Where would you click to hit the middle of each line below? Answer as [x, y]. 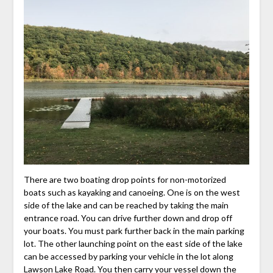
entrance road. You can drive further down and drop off [128, 218]
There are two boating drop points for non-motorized [125, 179]
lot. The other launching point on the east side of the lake [133, 243]
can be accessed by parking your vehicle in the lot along [128, 256]
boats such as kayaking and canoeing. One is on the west [132, 192]
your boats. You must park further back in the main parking [134, 230]
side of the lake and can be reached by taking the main [126, 205]
